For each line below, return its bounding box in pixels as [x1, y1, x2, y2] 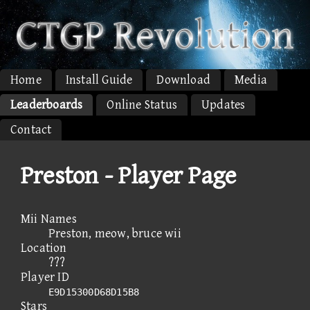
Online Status [107, 97, 178, 112]
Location [21, 240, 67, 255]
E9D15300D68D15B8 [48, 286, 140, 298]
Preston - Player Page [21, 161, 237, 190]
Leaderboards [10, 97, 83, 112]
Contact [10, 122, 52, 137]
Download [156, 72, 211, 87]
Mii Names [21, 211, 77, 226]
